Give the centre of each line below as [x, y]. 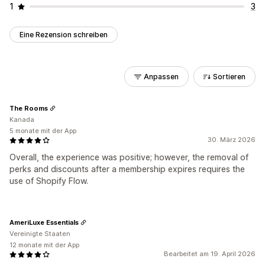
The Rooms [29, 108]
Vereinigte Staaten [40, 234]
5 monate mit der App [43, 131]
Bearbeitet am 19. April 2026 [210, 254]
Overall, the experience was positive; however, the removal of [129, 157]
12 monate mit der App [44, 245]
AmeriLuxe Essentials [44, 222]
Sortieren [229, 77]
